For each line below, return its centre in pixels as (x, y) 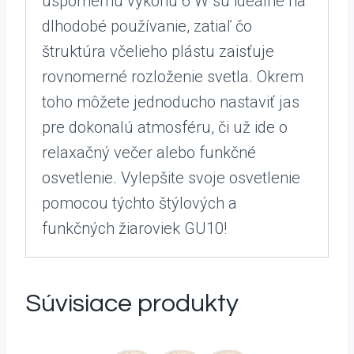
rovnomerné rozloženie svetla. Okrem (173, 77)
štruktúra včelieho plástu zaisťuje (158, 51)
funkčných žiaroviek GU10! (134, 228)
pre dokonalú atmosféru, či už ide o (165, 127)
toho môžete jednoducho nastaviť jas (171, 102)
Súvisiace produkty (132, 304)
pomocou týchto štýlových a (139, 203)
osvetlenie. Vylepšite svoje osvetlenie (171, 178)
